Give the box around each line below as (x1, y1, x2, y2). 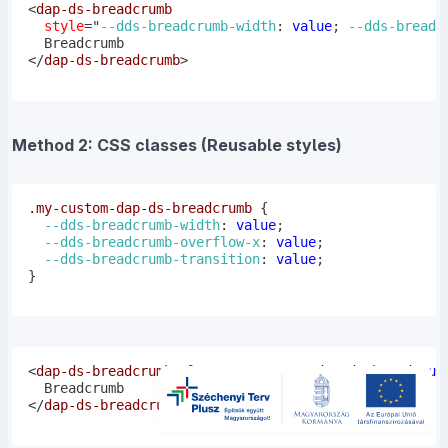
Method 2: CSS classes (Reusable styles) (12, 135, 342, 156)
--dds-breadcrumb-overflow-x (43, 233, 260, 250)
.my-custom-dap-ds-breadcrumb (27, 199, 252, 216)
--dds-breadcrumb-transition (43, 250, 260, 267)
